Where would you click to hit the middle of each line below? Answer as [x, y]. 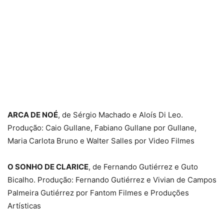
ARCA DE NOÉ [33, 114]
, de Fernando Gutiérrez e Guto [143, 166]
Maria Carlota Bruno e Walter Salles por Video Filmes [101, 140]
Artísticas [24, 205]
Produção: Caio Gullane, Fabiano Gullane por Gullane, [102, 127]
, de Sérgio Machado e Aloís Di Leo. [120, 114]
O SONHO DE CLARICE [48, 166]
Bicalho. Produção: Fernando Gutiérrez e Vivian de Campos [112, 179]
